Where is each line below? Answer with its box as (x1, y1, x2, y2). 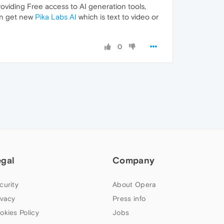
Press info (112, 194, 146, 202)
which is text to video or (76, 12, 158, 21)
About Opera (112, 180, 156, 188)
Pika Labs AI (35, 12, 76, 21)
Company (112, 155, 155, 165)
